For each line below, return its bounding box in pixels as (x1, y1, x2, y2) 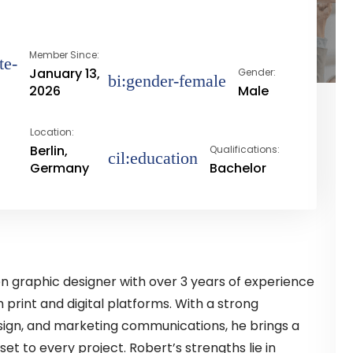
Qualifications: (209, 143, 280, 156)
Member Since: (29, 48, 100, 61)
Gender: (237, 65, 276, 79)
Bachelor (209, 159, 266, 177)
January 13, (29, 65, 101, 83)
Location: (29, 125, 74, 139)
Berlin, (29, 142, 68, 160)
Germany (29, 159, 89, 177)
